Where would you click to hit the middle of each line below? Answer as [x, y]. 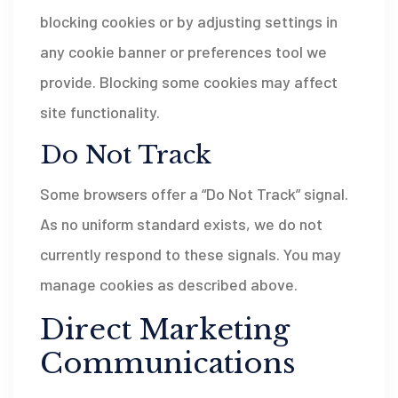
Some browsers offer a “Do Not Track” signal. [194, 194]
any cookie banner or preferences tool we [183, 52]
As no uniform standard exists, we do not [181, 224]
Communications [168, 363]
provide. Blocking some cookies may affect [189, 82]
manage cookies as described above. [169, 284]
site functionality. [100, 112]
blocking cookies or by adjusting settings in [189, 21]
